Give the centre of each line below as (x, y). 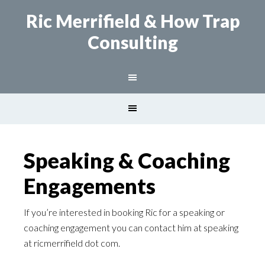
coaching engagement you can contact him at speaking (131, 227)
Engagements (90, 186)
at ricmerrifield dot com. (72, 243)
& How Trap (191, 21)
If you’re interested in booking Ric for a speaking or (124, 212)
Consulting (132, 42)
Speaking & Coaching (127, 160)
